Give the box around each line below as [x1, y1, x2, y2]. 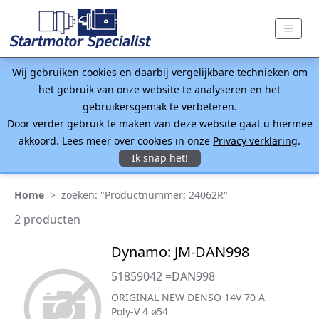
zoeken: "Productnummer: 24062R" [61, 188, 228, 202]
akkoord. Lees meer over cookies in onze [19, 134, 213, 147]
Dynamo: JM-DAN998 [110, 242, 249, 261]
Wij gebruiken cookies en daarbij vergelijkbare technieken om [11, 66, 308, 79]
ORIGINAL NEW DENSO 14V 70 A [110, 291, 265, 304]
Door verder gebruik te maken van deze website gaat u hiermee [6, 117, 313, 130]
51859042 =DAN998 [110, 268, 215, 284]
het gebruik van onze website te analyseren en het [38, 83, 281, 96]
